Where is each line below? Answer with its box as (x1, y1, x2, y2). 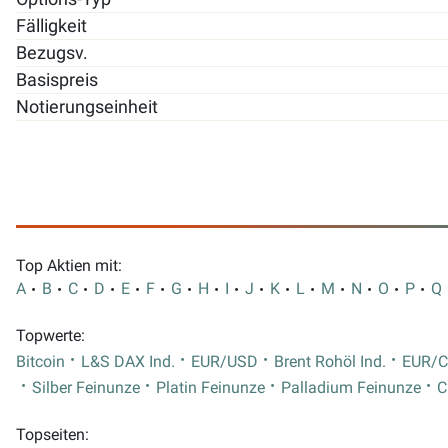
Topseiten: (16, 426, 89, 445)
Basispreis (16, 69, 98, 90)
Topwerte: (16, 327, 85, 346)
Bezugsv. (16, 42, 88, 63)
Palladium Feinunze (281, 379, 421, 398)
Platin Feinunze (156, 379, 265, 398)
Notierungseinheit (16, 96, 158, 117)
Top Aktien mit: (16, 257, 122, 276)
